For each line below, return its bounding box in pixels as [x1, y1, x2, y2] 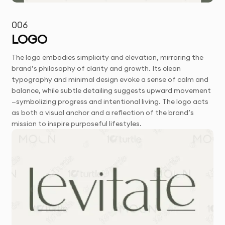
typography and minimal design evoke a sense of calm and [12, 75, 209, 84]
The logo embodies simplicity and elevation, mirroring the [12, 53, 204, 62]
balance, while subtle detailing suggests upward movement [12, 86, 211, 95]
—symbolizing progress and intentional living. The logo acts [12, 97, 209, 106]
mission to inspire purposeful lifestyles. [12, 119, 142, 129]
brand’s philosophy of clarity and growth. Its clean [12, 64, 181, 73]
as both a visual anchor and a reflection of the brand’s [12, 108, 194, 118]
